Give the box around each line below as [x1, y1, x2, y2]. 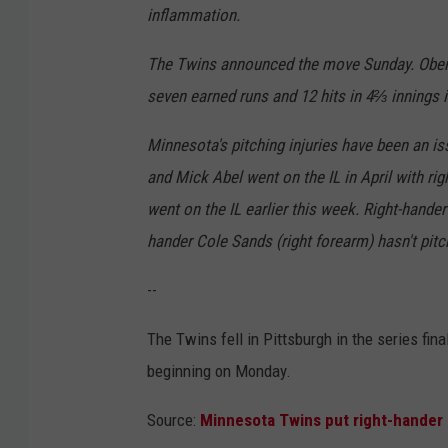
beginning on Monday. [147, 361, 291, 382]
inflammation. [147, 5, 240, 26]
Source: [147, 410, 200, 431]
